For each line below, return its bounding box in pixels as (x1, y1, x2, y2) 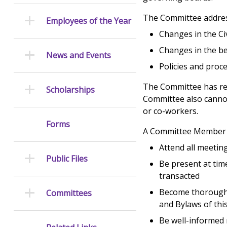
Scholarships (46, 84, 95, 96)
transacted (159, 170, 200, 182)
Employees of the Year (46, 15, 131, 27)
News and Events (46, 50, 111, 61)
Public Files (46, 153, 88, 165)
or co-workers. (143, 105, 199, 117)
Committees (46, 187, 92, 199)
